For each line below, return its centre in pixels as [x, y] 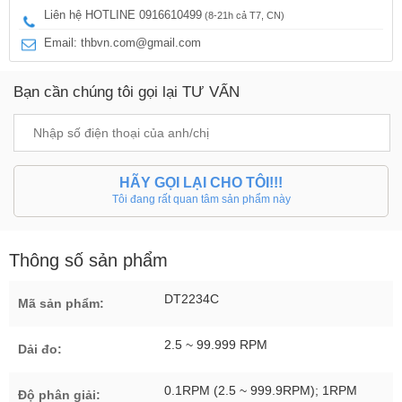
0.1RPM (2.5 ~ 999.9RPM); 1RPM [261, 391]
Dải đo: [40, 350]
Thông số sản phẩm [88, 261]
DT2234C [192, 299]
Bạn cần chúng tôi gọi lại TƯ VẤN [127, 92]
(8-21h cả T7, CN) [243, 16]
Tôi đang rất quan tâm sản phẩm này [201, 200]
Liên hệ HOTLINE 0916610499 [123, 15]
